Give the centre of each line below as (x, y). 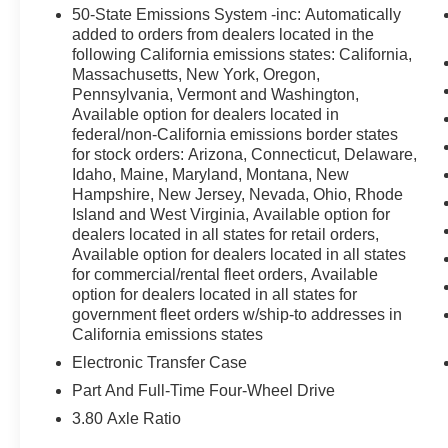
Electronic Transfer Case (160, 363)
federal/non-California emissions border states (235, 135)
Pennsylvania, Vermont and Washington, (216, 95)
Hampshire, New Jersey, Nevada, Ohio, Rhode (238, 195)
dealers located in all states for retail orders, (226, 235)
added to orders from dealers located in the (223, 35)
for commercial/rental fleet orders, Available (225, 275)
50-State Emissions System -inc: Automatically (237, 15)
